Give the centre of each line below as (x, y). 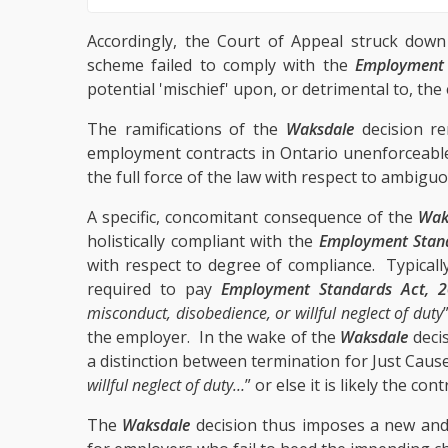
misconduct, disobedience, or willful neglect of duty (265, 312)
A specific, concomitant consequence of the (253, 216)
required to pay (154, 288)
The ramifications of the (186, 128)
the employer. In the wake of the (214, 336)
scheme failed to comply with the (221, 64)
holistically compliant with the (203, 240)
